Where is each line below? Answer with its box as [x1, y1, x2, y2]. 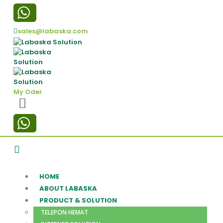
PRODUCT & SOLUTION [39, 196, 117, 206]
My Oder [13, 87, 42, 97]
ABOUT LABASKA [39, 184, 97, 194]
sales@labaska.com [17, 26, 88, 36]
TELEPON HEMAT [40, 208, 88, 217]
